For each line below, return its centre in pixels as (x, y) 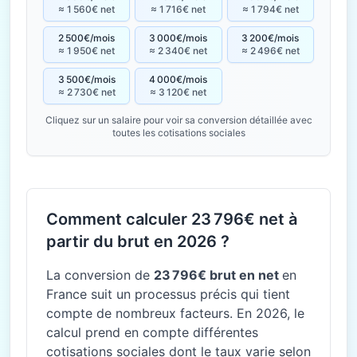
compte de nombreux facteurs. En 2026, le (175, 313)
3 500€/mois (86, 79)
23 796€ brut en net (218, 275)
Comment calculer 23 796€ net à (172, 219)
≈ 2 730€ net (86, 92)
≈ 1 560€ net (87, 9)
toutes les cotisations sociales (178, 133)
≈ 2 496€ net (270, 51)
